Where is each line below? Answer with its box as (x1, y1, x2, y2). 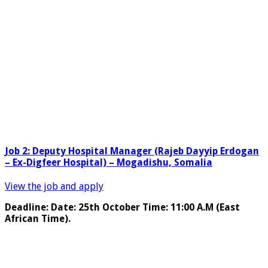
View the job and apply (5, 181, 103, 193)
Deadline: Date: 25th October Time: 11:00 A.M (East (5, 202, 240, 214)
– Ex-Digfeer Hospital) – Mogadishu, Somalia (5, 156, 212, 168)
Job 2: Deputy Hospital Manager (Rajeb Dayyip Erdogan (5, 145, 259, 157)
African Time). (5, 213, 71, 225)
